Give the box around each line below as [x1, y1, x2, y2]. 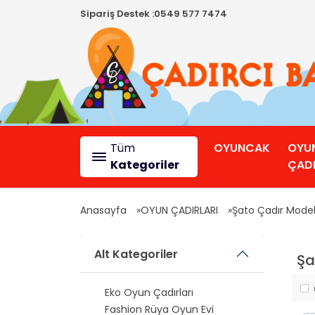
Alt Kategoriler [94, 245, 178, 262]
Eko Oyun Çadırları [105, 285, 193, 300]
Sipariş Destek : [80, 7, 154, 20]
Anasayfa [80, 203, 127, 217]
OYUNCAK [213, 140, 270, 156]
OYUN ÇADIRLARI [141, 203, 218, 217]
